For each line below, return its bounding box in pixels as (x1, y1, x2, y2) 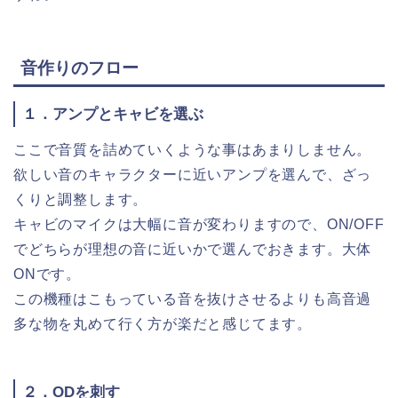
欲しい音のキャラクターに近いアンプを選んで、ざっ (13, 167, 372, 183)
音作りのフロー (20, 58, 139, 77)
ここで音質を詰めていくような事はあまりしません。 (13, 142, 372, 158)
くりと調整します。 (13, 192, 148, 208)
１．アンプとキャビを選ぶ (22, 105, 203, 123)
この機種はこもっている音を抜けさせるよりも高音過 (13, 291, 372, 307)
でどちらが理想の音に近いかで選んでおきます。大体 (13, 242, 372, 258)
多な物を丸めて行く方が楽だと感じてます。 (13, 316, 312, 332)
